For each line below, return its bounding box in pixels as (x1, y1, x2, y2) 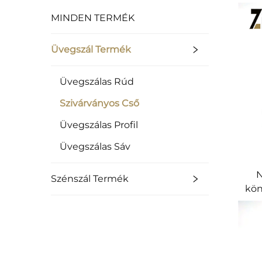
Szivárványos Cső (60, 98, 139, 109)
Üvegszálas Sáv (60, 141, 130, 152)
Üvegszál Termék (51, 44, 131, 55)
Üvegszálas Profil (60, 119, 138, 130)
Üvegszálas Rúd (60, 76, 134, 87)
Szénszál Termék (51, 173, 129, 184)
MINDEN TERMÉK (51, 12, 135, 23)
